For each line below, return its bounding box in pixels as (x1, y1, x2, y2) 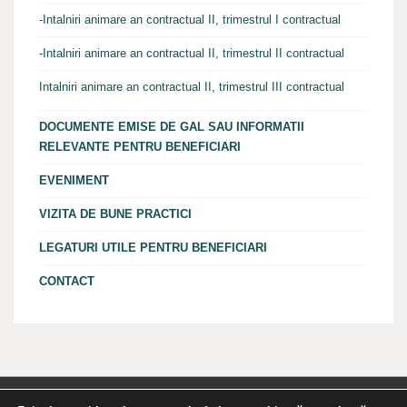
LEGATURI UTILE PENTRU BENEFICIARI (39, 240, 267, 254)
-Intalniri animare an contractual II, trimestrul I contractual (39, 12, 341, 26)
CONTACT (39, 273, 94, 288)
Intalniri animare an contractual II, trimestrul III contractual (39, 79, 344, 94)
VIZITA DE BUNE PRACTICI (39, 206, 192, 221)
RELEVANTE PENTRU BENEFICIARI (39, 139, 241, 154)
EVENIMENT (39, 173, 109, 187)
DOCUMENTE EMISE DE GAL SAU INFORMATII (39, 119, 304, 134)
